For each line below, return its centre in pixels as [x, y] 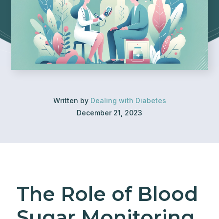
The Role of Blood [107, 194]
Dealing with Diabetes [128, 100]
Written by [72, 100]
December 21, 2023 [109, 113]
